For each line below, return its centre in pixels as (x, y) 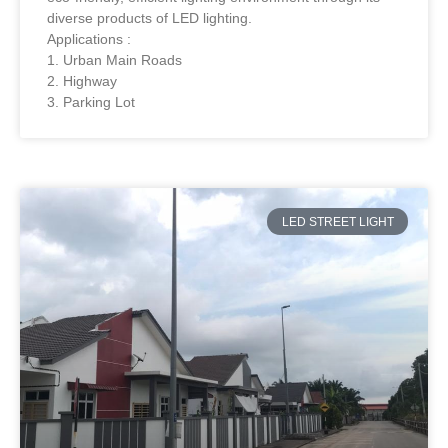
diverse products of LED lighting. (149, 18)
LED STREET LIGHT (337, 221)
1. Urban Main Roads (114, 60)
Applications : (89, 39)
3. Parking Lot (91, 102)
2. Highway (82, 81)
